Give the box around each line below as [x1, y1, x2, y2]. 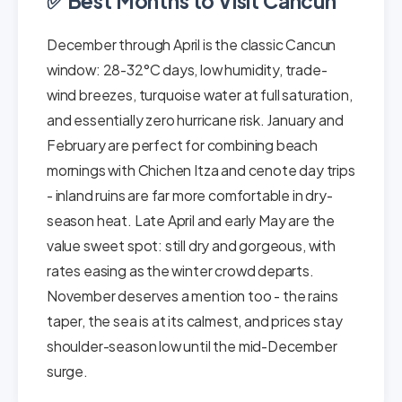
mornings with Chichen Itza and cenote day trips [47, 162, 355, 179]
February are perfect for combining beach [47, 136, 318, 153]
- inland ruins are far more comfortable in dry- [47, 187, 333, 204]
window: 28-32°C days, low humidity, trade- [47, 61, 328, 78]
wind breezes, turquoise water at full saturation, [47, 86, 353, 103]
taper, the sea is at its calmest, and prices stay [47, 312, 343, 329]
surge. [47, 363, 88, 380]
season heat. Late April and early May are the [47, 212, 336, 229]
